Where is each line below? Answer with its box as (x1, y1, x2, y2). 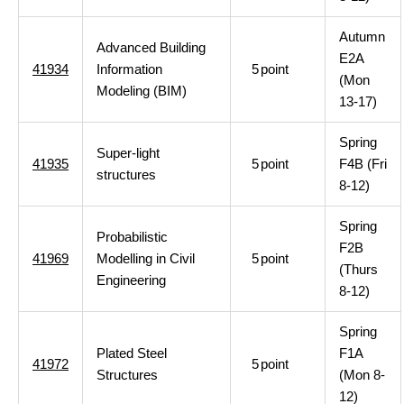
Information (96, 61, 162, 77)
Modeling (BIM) (96, 83, 187, 98)
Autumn (339, 29, 385, 44)
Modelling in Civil (96, 251, 195, 266)
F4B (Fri (339, 156, 387, 171)
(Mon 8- (339, 367, 385, 382)
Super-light (96, 145, 160, 161)
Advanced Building (96, 40, 206, 55)
